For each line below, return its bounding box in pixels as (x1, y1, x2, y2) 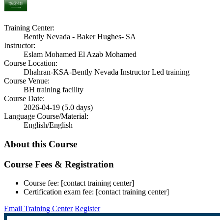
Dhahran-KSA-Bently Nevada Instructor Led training (24, 68, 190, 77)
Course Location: (4, 59, 57, 68)
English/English (24, 121, 73, 130)
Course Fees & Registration (4, 159, 114, 169)
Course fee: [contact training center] (24, 179, 134, 188)
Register (75, 204, 100, 213)
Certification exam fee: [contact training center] (24, 188, 169, 196)
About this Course (4, 139, 77, 149)
